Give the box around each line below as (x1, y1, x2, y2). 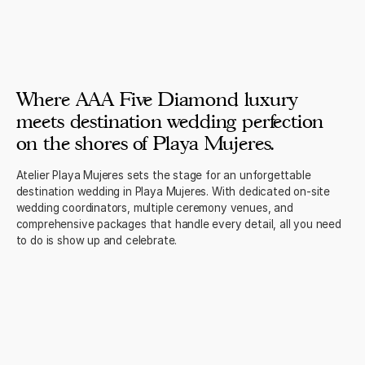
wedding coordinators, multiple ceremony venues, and (15, 201, 293, 215)
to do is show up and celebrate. (15, 234, 178, 248)
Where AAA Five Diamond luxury (15, 87, 298, 111)
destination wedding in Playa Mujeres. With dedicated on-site (15, 185, 331, 199)
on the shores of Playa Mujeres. (15, 131, 275, 155)
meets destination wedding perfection (15, 109, 324, 133)
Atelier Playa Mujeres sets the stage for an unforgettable (15, 169, 311, 182)
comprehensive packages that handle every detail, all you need (15, 218, 341, 231)
